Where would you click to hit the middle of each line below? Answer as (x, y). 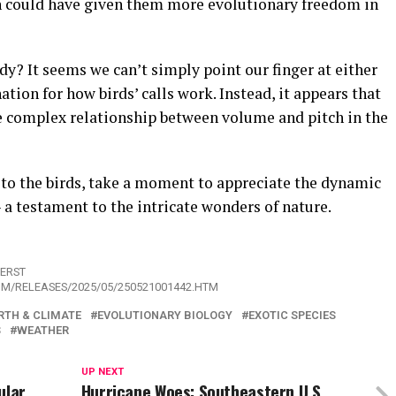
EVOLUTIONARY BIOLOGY (165, 316)
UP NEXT (102, 372)
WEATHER (43, 331)
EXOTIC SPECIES (292, 316)
